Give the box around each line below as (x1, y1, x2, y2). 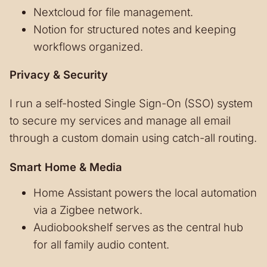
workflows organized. (33, 39, 143, 53)
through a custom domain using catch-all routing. (10, 131, 257, 145)
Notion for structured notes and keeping (33, 22, 236, 36)
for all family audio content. (33, 237, 169, 251)
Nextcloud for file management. (33, 5, 193, 18)
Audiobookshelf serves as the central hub (33, 220, 243, 234)
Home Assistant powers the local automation (33, 185, 257, 199)
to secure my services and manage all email (10, 114, 231, 128)
